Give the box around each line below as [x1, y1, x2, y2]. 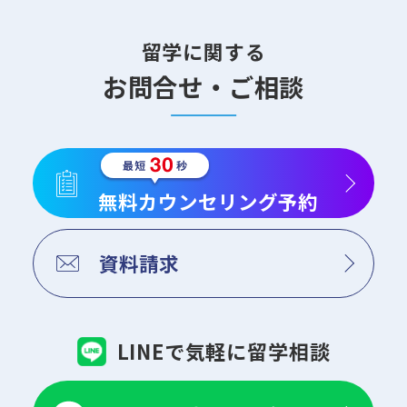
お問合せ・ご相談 [102, 67, 305, 104]
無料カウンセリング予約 [97, 186, 318, 215]
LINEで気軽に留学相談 [116, 337, 331, 366]
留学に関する [141, 36, 266, 65]
